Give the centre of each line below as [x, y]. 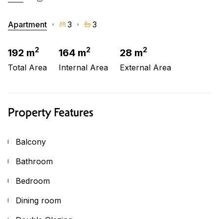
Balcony [31, 142]
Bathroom [34, 161]
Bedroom [33, 181]
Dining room [38, 200]
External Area [145, 67]
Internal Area [83, 67]
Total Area [27, 67]
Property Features [51, 112]
